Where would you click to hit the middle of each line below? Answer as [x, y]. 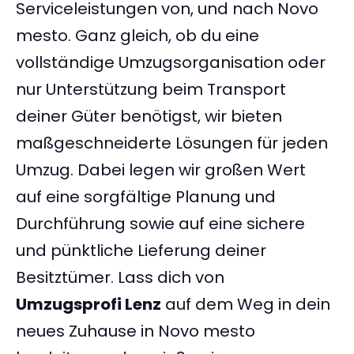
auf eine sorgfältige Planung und [146, 197]
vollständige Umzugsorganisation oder [171, 63]
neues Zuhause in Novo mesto [136, 331]
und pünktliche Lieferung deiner [141, 251]
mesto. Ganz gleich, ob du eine [137, 36]
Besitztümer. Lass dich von [120, 278]
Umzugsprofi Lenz [88, 305]
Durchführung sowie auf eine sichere [160, 224]
